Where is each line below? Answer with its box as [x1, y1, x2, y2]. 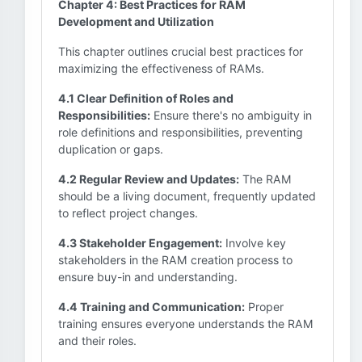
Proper [245, 300, 284, 314]
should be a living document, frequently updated [58, 189, 316, 203]
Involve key [222, 236, 286, 250]
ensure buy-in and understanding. [58, 270, 238, 284]
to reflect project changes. [58, 206, 198, 220]
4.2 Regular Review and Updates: [58, 172, 239, 186]
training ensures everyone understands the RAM [58, 317, 314, 330]
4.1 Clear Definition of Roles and [58, 91, 234, 105]
